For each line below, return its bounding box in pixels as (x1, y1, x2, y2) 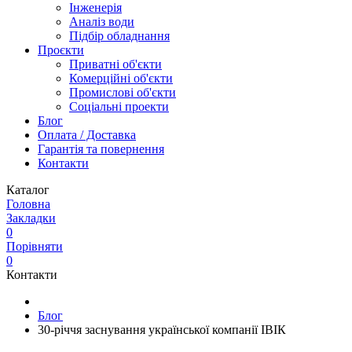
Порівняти (6, 240, 63, 253)
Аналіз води (69, 15, 134, 28)
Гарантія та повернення (38, 142, 164, 156)
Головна (6, 197, 50, 211)
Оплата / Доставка (38, 128, 136, 141)
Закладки (6, 211, 56, 225)
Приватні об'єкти (69, 57, 162, 71)
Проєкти (38, 43, 84, 57)
